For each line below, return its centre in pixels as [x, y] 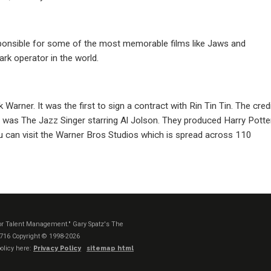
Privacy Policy [57, 248]
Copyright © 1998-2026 [46, 236]
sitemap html [110, 248]
